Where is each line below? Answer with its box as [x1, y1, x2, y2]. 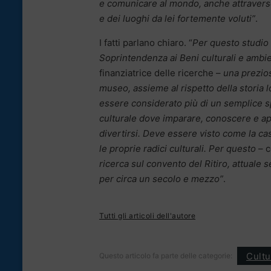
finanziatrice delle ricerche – [99, 67, 223, 79]
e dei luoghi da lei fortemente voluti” [99, 13, 255, 25]
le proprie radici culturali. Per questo [99, 143, 256, 155]
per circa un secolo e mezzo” [99, 173, 223, 185]
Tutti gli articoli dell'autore [99, 211, 195, 221]
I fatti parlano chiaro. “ [99, 37, 192, 49]
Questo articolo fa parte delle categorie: [99, 251, 232, 261]
